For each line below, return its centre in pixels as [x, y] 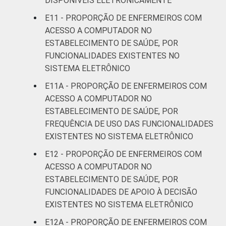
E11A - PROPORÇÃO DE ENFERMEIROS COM [126, 86]
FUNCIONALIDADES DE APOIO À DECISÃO [121, 192]
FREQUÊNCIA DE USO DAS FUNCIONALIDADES [129, 124]
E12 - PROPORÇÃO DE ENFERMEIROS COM [123, 154]
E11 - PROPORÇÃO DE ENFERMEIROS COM [123, 18]
